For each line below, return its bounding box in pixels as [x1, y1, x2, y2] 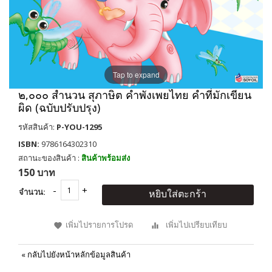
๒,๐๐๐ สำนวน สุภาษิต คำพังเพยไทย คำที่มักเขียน [18, 87, 251, 103]
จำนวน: [18, 186, 46, 198]
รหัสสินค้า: [18, 121, 56, 133]
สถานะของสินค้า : [18, 152, 81, 164]
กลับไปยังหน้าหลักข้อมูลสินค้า [27, 249, 131, 260]
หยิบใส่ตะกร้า [149, 187, 206, 201]
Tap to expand [112, 69, 160, 80]
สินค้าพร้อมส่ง [81, 152, 130, 164]
